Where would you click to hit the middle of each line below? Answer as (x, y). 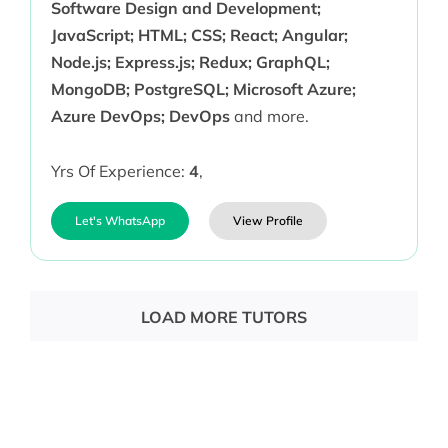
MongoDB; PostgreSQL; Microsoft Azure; (203, 89)
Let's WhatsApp (119, 221)
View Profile (267, 221)
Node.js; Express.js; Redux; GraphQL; (190, 62)
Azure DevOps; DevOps (140, 116)
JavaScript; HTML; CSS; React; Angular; (199, 35)
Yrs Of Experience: (119, 171)
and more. (269, 116)
